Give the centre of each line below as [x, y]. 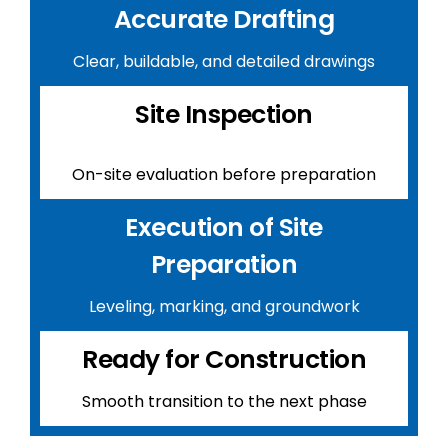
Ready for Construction [224, 359]
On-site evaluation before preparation [224, 174]
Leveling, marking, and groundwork [224, 306]
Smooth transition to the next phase [224, 401]
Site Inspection [224, 114]
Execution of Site [224, 227]
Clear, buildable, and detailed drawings [224, 61]
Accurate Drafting [224, 19]
